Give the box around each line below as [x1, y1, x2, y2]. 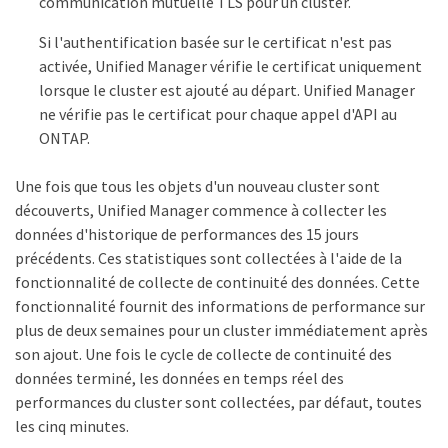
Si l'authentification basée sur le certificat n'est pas [39, 31, 392, 52]
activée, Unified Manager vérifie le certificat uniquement [39, 55, 422, 76]
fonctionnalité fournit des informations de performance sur [15, 295, 425, 316]
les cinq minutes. [15, 415, 129, 436]
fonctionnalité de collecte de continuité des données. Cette [15, 271, 420, 292]
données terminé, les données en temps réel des [15, 367, 344, 388]
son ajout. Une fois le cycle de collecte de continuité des [15, 343, 392, 364]
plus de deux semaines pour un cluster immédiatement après [15, 319, 428, 340]
